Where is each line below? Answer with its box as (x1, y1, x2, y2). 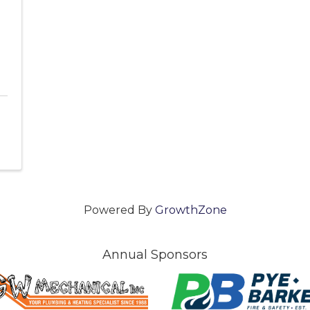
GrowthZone (154, 203, 227, 217)
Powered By (83, 203, 155, 217)
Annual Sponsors (102, 247, 208, 263)
